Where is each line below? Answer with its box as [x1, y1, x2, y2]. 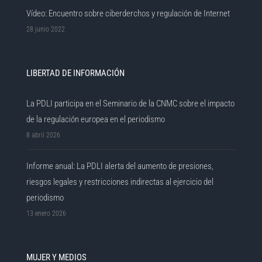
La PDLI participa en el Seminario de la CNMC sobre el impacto [26, 98, 235, 109]
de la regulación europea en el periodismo [26, 113, 166, 125]
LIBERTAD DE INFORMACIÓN [26, 67, 125, 78]
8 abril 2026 [26, 130, 61, 139]
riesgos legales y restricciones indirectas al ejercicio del [26, 176, 214, 187]
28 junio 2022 [26, 25, 65, 33]
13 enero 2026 [26, 209, 67, 218]
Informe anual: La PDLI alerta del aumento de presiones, [26, 160, 214, 171]
